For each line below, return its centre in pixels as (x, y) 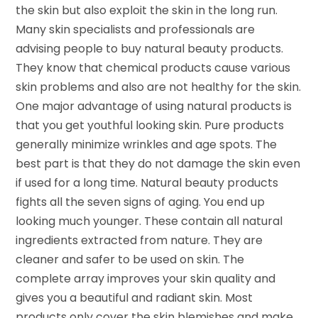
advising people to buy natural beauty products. (150, 48)
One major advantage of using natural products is (154, 106)
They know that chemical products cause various (153, 67)
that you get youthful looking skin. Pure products (150, 125)
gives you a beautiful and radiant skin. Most (135, 297)
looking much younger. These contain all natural (149, 221)
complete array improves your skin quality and (146, 278)
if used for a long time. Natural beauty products (147, 182)
